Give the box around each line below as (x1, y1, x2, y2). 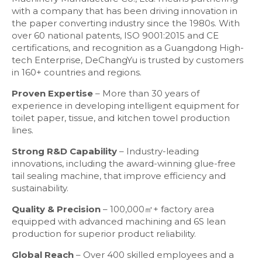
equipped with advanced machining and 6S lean (12, 216, 226, 227)
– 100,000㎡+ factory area (101, 204, 214, 215)
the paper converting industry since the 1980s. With (12, 18, 240, 29)
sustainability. (12, 182, 68, 194)
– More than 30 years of (93, 88, 199, 99)
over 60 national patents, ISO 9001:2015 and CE (12, 30, 219, 42)
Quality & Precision (12, 204, 101, 215)
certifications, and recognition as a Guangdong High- (12, 42, 244, 54)
